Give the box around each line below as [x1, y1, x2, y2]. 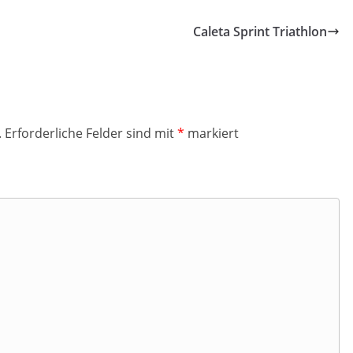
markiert [184, 124, 239, 142]
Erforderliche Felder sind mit [5, 124, 177, 142]
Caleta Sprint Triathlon [193, 23, 327, 40]
